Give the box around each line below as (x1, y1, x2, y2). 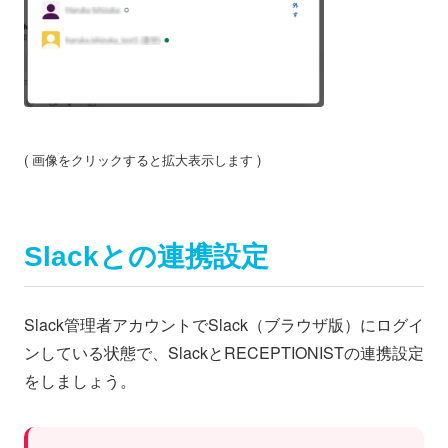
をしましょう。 (24, 368, 136, 392)
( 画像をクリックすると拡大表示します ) (24, 150, 261, 170)
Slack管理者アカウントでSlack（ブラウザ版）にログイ (24, 312, 424, 336)
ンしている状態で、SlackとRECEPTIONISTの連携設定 (24, 340, 424, 364)
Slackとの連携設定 (24, 241, 269, 273)
